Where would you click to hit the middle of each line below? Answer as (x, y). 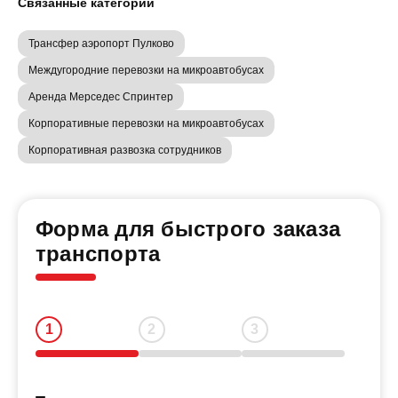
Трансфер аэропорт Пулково (101, 44)
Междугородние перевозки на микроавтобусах (146, 70)
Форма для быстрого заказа (188, 229)
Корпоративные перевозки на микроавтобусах (146, 123)
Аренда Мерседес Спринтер (101, 97)
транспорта (98, 254)
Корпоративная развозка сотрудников (125, 150)
